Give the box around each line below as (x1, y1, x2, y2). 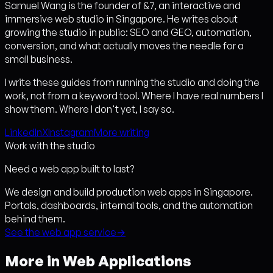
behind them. (5, 212, 65, 225)
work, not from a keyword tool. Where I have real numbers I (5, 89, 263, 102)
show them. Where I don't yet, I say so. (5, 102, 174, 115)
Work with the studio (5, 139, 95, 152)
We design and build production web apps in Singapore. (5, 185, 253, 198)
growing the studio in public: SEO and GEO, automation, (5, 26, 252, 38)
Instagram (48, 126, 94, 138)
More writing (94, 126, 149, 138)
